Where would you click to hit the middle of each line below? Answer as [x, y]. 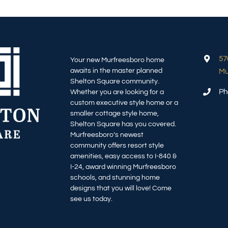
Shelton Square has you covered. [123, 124]
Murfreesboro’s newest [107, 135]
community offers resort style [117, 146]
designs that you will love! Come [121, 188]
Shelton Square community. [115, 81]
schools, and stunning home [115, 178]
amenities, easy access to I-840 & [123, 156]
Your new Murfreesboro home [117, 60]
